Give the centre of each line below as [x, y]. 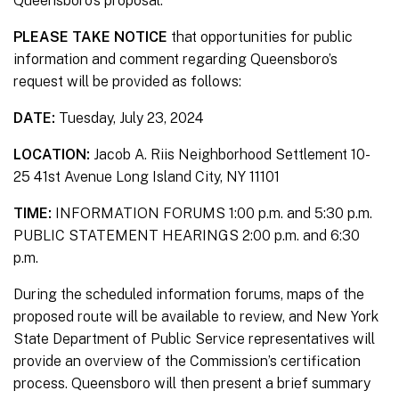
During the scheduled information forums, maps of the [189, 295]
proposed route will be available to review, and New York [196, 317]
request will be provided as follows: [127, 82]
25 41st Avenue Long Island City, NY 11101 [147, 177]
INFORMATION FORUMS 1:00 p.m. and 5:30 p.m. [214, 214]
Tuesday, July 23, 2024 [131, 118]
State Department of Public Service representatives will [194, 339]
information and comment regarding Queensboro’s [175, 60]
